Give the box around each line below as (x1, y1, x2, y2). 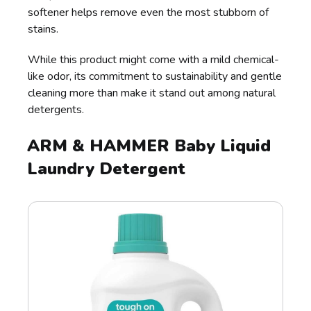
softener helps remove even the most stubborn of (28, 5, 269, 21)
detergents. (28, 102, 85, 118)
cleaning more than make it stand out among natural (28, 85, 276, 101)
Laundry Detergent (27, 158, 186, 180)
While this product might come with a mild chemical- (28, 52, 280, 68)
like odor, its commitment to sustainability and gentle (28, 69, 283, 85)
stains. (28, 22, 59, 37)
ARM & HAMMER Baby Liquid (27, 135, 271, 158)
